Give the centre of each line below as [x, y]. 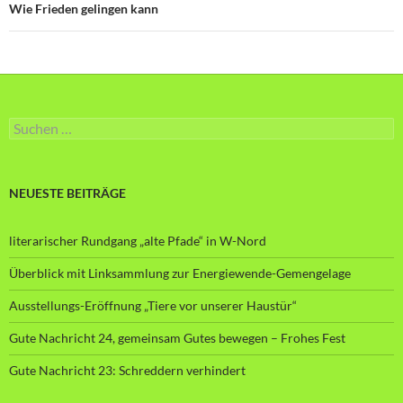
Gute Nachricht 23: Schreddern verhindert [127, 370]
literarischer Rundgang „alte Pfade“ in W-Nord [138, 240]
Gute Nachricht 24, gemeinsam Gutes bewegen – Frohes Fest [177, 337]
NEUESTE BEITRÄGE [67, 193]
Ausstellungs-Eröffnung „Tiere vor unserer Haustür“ [153, 305]
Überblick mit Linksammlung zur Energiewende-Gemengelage [180, 273]
